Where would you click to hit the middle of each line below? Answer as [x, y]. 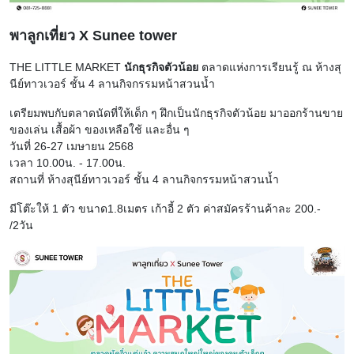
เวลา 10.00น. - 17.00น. [69, 162]
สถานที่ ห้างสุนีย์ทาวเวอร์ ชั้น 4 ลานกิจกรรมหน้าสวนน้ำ [144, 179]
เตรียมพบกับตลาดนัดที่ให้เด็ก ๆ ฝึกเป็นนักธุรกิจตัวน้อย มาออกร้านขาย [176, 113]
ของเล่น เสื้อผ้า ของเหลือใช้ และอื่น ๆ [100, 129]
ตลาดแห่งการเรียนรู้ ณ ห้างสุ [270, 67]
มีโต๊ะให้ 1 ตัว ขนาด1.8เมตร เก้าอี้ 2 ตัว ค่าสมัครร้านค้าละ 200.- [165, 208]
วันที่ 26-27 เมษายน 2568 [73, 146]
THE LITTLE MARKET [67, 67]
